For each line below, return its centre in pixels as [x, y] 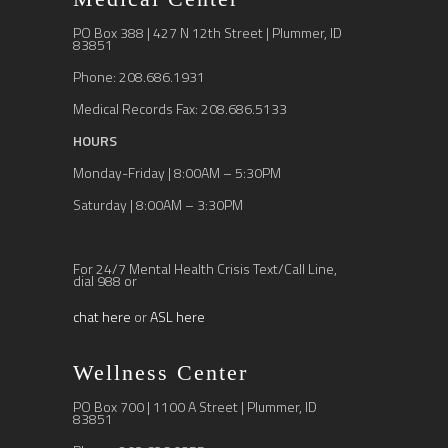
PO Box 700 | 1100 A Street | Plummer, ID [195, 406]
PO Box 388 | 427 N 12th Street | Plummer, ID [208, 32]
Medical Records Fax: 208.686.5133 [180, 108]
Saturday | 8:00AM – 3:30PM [158, 204]
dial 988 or [105, 280]
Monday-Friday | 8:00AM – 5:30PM [177, 172]
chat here [102, 316]
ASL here [178, 316]
